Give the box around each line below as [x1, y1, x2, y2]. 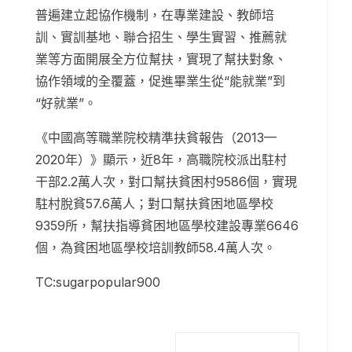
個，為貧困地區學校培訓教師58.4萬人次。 [35, 240, 276, 256]
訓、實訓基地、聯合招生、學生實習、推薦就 [35, 29, 287, 46]
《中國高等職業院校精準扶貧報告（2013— [35, 130, 277, 146]
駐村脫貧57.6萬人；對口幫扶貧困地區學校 [35, 196, 273, 212]
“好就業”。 [35, 95, 97, 112]
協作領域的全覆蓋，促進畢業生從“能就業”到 [35, 73, 285, 90]
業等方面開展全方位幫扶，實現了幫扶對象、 [35, 51, 287, 68]
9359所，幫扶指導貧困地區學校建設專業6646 [35, 218, 299, 234]
